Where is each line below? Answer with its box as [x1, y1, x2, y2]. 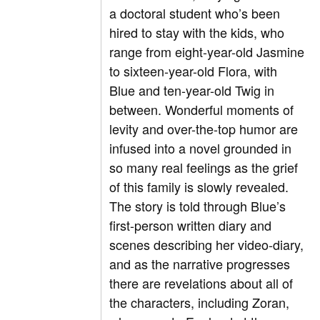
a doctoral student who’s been [109, 4, 281, 23]
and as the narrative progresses [109, 254, 291, 274]
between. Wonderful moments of [109, 100, 294, 119]
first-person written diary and [109, 216, 272, 235]
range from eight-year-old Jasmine [109, 42, 305, 61]
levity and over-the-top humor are [109, 119, 299, 139]
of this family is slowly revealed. [109, 177, 289, 196]
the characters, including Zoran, [109, 293, 290, 312]
